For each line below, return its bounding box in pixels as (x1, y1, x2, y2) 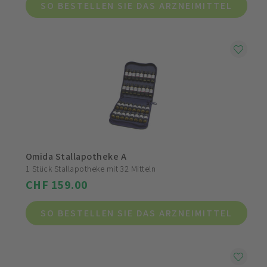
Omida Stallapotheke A (26, 150, 127, 163)
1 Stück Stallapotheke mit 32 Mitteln (26, 163, 156, 174)
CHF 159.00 (26, 177, 88, 193)
